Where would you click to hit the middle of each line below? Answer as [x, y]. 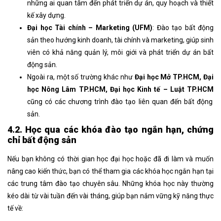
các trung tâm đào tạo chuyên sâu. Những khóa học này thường [110, 183]
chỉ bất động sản [42, 140]
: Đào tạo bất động [183, 27]
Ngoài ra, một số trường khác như [81, 77]
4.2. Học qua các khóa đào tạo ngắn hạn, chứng [110, 129]
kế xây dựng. [46, 15]
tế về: [15, 208]
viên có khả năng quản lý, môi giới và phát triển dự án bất [120, 52]
